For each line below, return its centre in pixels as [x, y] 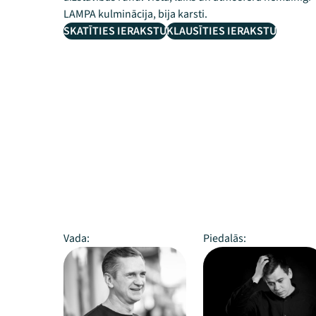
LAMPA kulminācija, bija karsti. [135, 14]
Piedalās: [225, 238]
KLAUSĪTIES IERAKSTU [221, 31]
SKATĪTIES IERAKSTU [115, 31]
